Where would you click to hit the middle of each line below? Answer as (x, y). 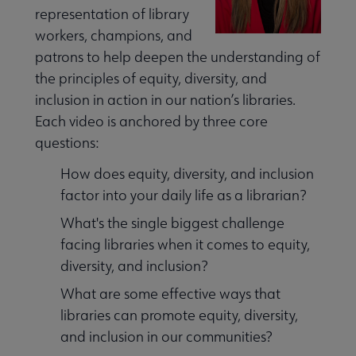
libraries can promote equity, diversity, (179, 315)
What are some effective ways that (170, 294)
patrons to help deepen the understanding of (178, 57)
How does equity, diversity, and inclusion (187, 174)
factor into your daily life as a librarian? (184, 195)
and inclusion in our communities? (166, 337)
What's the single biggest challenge (172, 223)
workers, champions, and (114, 36)
